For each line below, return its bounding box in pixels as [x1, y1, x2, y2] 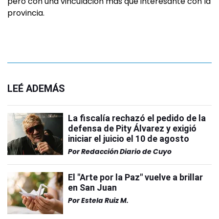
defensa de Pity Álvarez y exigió [68, 123, 197, 134]
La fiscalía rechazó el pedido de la [68, 113, 206, 124]
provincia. [7, 7, 44, 19]
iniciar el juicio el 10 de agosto [68, 133, 189, 144]
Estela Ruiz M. [81, 196, 129, 206]
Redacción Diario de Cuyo [81, 147, 172, 157]
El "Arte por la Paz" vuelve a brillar [68, 172, 203, 183]
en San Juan [68, 182, 117, 193]
